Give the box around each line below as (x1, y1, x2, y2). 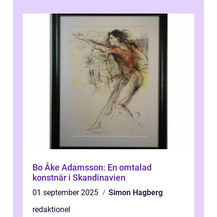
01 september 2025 (32, 188, 100, 198)
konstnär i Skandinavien (32, 172, 125, 183)
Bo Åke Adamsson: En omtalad (32, 162, 152, 173)
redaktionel (32, 205, 70, 215)
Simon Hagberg (108, 188, 163, 198)
